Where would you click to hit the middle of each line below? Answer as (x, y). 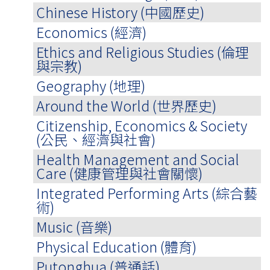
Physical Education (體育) (116, 246)
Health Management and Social (138, 159)
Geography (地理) (91, 86)
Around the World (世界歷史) (126, 105)
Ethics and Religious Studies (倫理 (143, 52)
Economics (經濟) (91, 32)
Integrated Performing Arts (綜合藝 (147, 193)
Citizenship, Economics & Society (142, 125)
